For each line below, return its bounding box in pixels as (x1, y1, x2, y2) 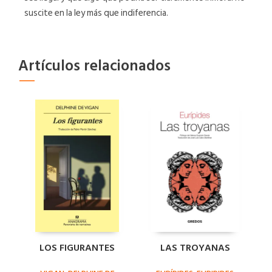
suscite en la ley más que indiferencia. (24, 5, 168, 21)
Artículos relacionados (18, 53, 171, 78)
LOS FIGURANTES (39, 240, 115, 256)
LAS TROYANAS (160, 240, 230, 256)
